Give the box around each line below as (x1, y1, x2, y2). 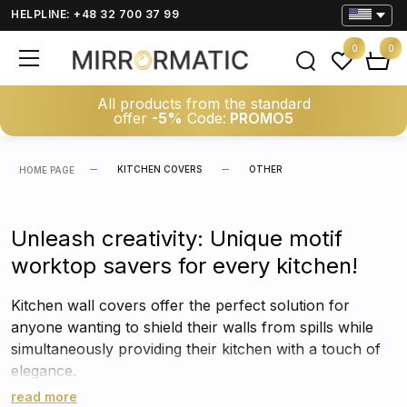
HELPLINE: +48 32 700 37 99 (11, 7, 179, 21)
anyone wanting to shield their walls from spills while (11, 318, 373, 336)
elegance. (11, 362, 76, 380)
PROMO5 (226, 109, 293, 127)
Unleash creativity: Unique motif (11, 225, 342, 252)
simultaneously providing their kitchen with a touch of (11, 340, 381, 358)
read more (11, 389, 77, 404)
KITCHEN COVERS (117, 164, 202, 174)
